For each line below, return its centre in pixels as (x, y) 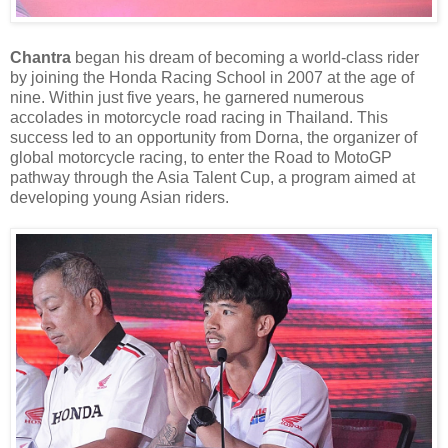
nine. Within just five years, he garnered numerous (187, 97)
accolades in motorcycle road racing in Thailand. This (199, 117)
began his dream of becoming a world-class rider (245, 57)
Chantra (40, 57)
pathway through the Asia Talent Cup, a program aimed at (212, 177)
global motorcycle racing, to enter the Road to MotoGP (201, 157)
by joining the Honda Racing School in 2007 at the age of (212, 77)
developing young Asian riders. (119, 197)
